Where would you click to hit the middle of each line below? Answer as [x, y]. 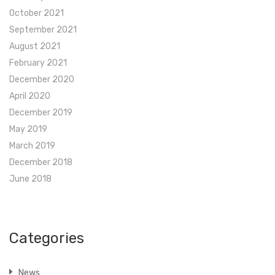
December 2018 [41, 163]
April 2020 [30, 96]
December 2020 [42, 80]
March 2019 [32, 146]
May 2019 [28, 130]
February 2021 [38, 63]
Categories [47, 238]
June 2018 [30, 179]
